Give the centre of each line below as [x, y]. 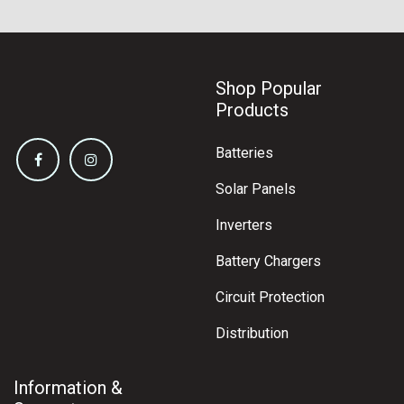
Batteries [244, 153]
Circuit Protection [270, 298]
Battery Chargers [268, 262]
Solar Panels [256, 189]
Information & [68, 388]
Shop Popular [269, 89]
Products [252, 110]
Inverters [244, 225]
